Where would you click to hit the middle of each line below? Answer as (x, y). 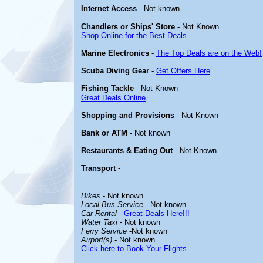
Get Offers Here (183, 71)
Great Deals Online (113, 98)
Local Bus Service (112, 205)
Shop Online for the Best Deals (134, 36)
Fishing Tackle (107, 88)
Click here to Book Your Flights (134, 249)
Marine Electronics (115, 53)
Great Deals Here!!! (157, 213)
